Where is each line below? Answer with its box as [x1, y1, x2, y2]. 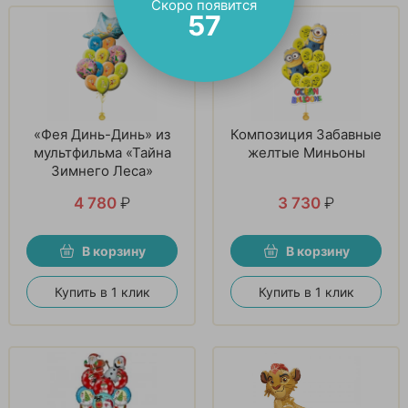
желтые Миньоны [247, 143, 365, 161]
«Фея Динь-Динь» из [34, 125, 170, 143]
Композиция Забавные [230, 125, 382, 143]
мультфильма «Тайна [33, 143, 171, 161]
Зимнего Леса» [51, 161, 153, 179]
